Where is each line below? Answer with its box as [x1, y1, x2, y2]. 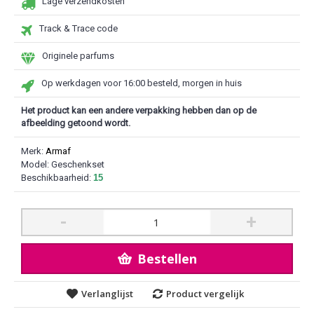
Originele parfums [42, 50, 114, 61]
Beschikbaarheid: [21, 172, 93, 183]
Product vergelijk [166, 287, 244, 300]
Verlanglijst [81, 287, 133, 300]
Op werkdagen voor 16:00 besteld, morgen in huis [41, 78, 242, 88]
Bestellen [137, 250, 197, 267]
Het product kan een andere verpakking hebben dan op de [21, 105, 257, 116]
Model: [21, 159, 51, 170]
